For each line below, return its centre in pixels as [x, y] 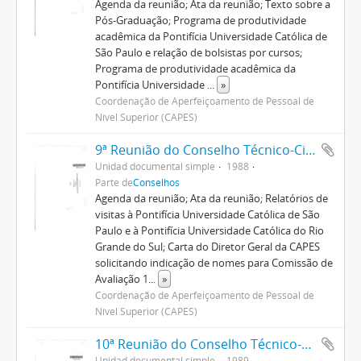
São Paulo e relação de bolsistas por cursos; [198, 52]
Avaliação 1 [121, 279]
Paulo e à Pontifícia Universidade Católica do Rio [209, 230]
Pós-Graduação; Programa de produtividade [200, 20]
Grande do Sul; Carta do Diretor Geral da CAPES [207, 247]
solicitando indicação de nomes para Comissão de [214, 263]
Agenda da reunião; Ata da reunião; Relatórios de [211, 198]
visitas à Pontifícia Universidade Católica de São [207, 214]
